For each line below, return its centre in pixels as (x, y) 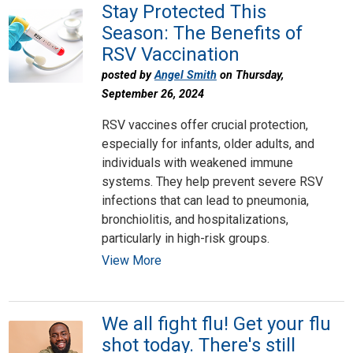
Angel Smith (185, 76)
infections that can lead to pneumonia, (205, 200)
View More (131, 260)
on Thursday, (250, 76)
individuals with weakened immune (197, 162)
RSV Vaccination (170, 55)
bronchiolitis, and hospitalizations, (195, 219)
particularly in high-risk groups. (185, 238)
